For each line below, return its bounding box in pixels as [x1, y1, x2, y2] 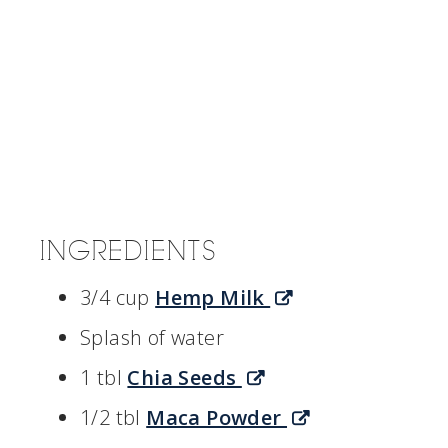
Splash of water [80, 324, 224, 352]
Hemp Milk [155, 284, 271, 312]
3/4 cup [80, 284, 156, 312]
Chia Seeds [127, 364, 242, 392]
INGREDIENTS [40, 235, 217, 269]
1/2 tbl [80, 404, 147, 432]
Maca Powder [146, 404, 288, 432]
